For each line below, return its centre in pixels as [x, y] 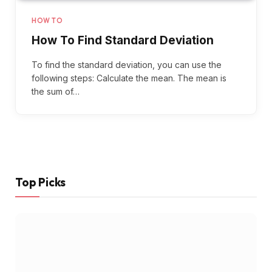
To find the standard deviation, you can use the [127, 64]
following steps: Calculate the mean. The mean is [129, 78]
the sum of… [56, 91]
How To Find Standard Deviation [123, 40]
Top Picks [40, 182]
